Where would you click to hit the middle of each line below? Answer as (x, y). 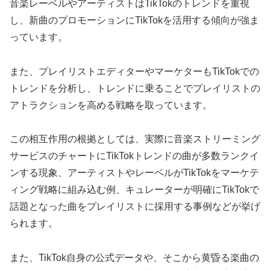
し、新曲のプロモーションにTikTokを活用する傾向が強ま (134, 20)
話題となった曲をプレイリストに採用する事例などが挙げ (135, 207)
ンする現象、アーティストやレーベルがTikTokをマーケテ (134, 173)
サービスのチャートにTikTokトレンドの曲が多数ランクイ (134, 156)
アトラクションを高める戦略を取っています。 (111, 105)
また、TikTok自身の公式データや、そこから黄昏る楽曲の (134, 258)
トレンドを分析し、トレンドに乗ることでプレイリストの (135, 88)
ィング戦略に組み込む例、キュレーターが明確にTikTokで (134, 190)
